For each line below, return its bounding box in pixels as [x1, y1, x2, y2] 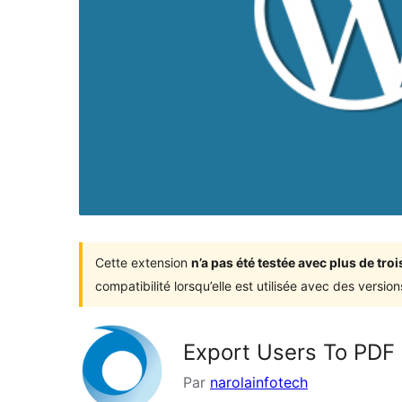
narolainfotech [210, 372, 308, 391]
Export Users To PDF [183, 338, 395, 365]
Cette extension [95, 254, 191, 270]
